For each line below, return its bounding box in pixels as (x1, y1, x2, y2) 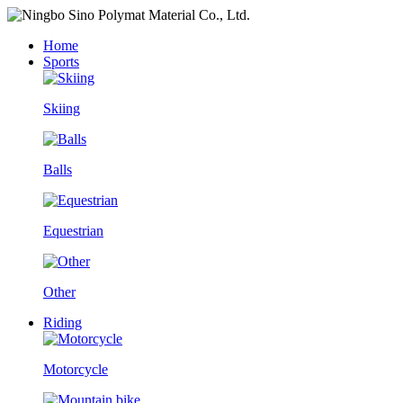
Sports (43, 54, 79, 69)
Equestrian (43, 223, 103, 238)
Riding (43, 315, 82, 330)
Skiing (43, 101, 80, 116)
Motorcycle (43, 362, 108, 377)
